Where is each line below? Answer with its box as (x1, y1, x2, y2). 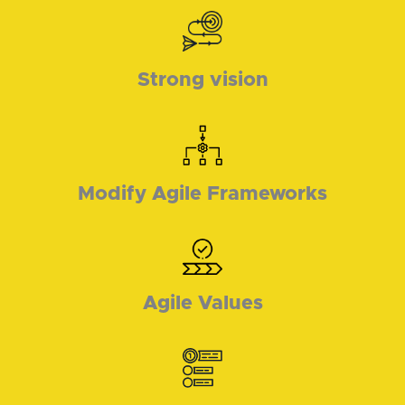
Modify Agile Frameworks (78, 184, 327, 203)
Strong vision (137, 70, 268, 89)
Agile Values (142, 293, 263, 313)
